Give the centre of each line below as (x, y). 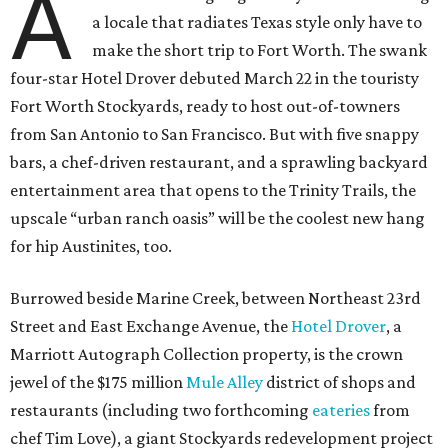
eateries (341, 410)
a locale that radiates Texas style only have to (257, 22)
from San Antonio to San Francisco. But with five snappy (214, 134)
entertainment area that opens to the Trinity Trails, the (213, 190)
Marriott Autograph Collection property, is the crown (206, 354)
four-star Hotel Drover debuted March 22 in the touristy (214, 78)
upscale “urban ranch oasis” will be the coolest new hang (217, 218)
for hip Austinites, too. (91, 246)
